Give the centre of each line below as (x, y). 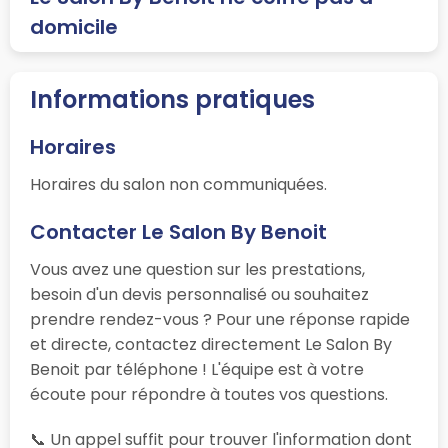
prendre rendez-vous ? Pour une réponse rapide (220, 319)
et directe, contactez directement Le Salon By (211, 344)
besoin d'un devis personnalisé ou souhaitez (199, 294)
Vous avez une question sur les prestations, (197, 269)
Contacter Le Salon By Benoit (178, 231)
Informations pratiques (172, 99)
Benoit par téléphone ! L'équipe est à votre (197, 369)
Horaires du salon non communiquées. (178, 184)
